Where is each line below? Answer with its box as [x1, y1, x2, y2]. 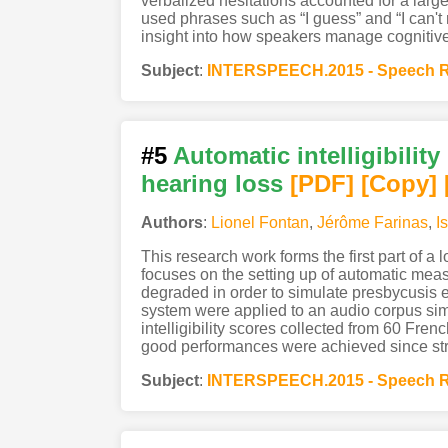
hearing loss [140, 170, 283, 198]
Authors [140, 214, 203, 232]
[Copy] [360, 170, 437, 198]
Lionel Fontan [210, 214, 309, 232]
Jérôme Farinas [316, 214, 428, 232]
